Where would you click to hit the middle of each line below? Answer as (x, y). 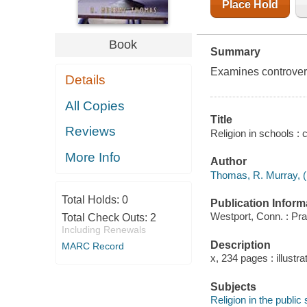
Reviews (91, 132)
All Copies (95, 106)
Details (86, 80)
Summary (235, 52)
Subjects (233, 286)
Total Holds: (91, 200)
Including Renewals (103, 230)
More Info (93, 157)
